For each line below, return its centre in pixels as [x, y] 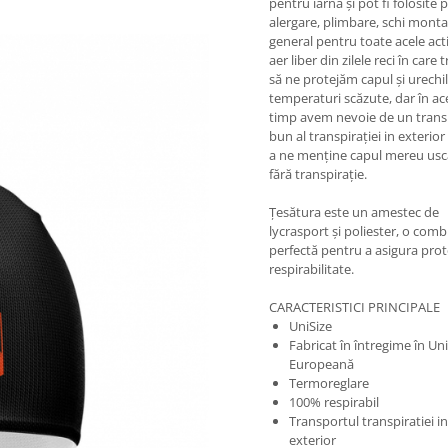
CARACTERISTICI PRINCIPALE [354, 307]
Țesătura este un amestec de [354, 212]
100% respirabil [334, 402]
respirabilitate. [311, 269]
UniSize [310, 326]
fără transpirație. [318, 174]
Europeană [321, 364]
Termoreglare [329, 383]
